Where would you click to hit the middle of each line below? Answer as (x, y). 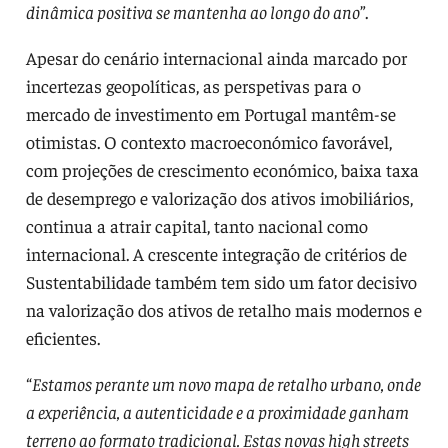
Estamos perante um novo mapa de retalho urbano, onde (226, 383)
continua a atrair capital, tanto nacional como (196, 225)
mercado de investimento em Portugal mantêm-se (210, 113)
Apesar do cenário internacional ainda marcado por (216, 57)
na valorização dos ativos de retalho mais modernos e (223, 309)
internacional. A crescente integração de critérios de (216, 253)
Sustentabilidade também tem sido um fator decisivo (221, 281)
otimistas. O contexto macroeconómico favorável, (208, 141)
